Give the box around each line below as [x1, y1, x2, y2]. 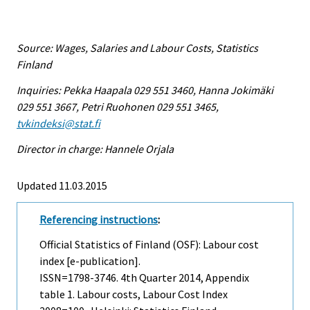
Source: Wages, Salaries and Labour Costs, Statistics [17, 41, 258, 55]
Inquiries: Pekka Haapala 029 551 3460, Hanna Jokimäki [17, 82, 273, 97]
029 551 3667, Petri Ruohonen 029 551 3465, [17, 99, 219, 113]
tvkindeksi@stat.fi [17, 116, 100, 130]
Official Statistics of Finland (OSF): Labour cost [39, 237, 259, 252]
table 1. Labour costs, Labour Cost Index [39, 287, 228, 302]
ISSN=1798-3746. [39, 271, 120, 285]
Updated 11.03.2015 [17, 178, 107, 192]
